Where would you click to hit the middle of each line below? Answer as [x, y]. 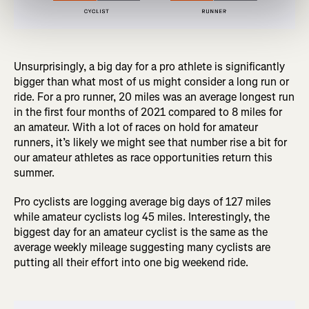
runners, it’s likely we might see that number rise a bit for [150, 142]
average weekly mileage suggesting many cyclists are [142, 247]
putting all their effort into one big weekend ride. [131, 262]
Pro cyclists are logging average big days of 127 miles [142, 201]
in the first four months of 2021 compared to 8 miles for [148, 112]
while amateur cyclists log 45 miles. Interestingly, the [142, 217]
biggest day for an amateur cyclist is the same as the [141, 232]
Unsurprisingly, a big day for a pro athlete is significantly [149, 66]
